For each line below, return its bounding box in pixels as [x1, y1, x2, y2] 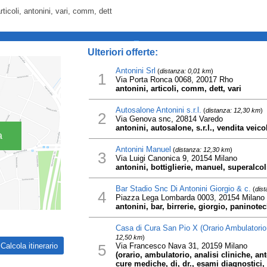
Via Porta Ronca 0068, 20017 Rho [115, 75, 233, 84]
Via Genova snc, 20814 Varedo [115, 114, 223, 123]
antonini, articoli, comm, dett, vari [115, 84, 241, 93]
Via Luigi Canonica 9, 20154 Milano [115, 154, 237, 163]
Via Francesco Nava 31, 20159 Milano [115, 241, 247, 250]
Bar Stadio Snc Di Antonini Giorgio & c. [115, 184, 251, 193]
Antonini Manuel [115, 145, 171, 154]
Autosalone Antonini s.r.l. [115, 105, 201, 114]
